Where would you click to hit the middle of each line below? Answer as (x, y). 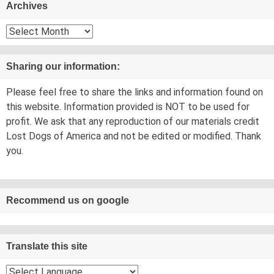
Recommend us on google (68, 200)
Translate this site (47, 246)
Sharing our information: (63, 66)
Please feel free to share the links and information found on (135, 92)
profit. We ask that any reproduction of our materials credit (133, 121)
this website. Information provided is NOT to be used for (128, 106)
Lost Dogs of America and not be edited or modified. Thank (134, 136)
